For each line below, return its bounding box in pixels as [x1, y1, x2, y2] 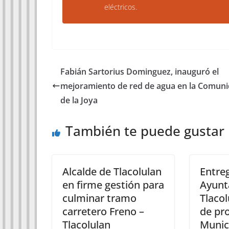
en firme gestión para [62, 178, 164, 192]
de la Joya [60, 95, 98, 106]
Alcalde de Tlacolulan [62, 165, 162, 178]
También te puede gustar [65, 122, 224, 140]
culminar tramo [62, 191, 136, 205]
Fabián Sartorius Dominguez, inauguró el [60, 66, 219, 77]
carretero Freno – [62, 204, 144, 218]
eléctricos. [104, 2, 137, 12]
